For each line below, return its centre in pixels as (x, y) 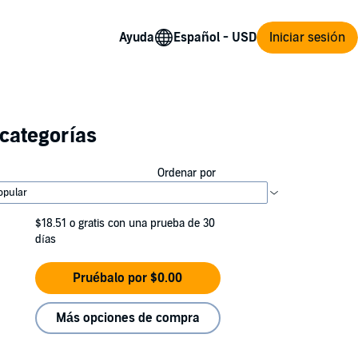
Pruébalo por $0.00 (128, 278)
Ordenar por (186, 173)
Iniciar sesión (307, 37)
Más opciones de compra (127, 318)
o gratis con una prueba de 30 (142, 223)
